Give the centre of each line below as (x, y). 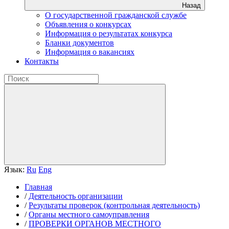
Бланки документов (79, 43)
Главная (38, 187)
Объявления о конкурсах (88, 24)
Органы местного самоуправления (89, 214)
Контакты (42, 61)
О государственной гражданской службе (116, 15)
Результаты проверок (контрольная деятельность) (114, 205)
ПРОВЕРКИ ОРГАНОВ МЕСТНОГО (95, 224)
